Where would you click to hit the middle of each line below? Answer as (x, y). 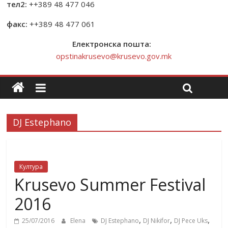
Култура (31, 167)
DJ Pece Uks (191, 221)
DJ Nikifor (157, 221)
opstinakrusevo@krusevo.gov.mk (114, 56)
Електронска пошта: (114, 44)
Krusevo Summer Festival (110, 184)
